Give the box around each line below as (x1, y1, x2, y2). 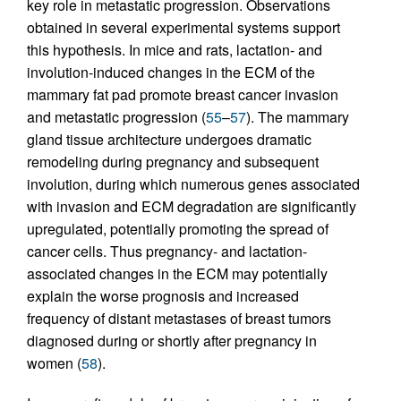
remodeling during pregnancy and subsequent (27, 151, 319, 173)
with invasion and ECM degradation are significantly (27, 196, 356, 218)
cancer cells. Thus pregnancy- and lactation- (27, 241, 307, 262)
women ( (27, 353, 81, 374)
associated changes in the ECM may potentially (27, 263, 328, 285)
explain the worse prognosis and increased (27, 286, 299, 307)
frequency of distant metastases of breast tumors (27, 308, 331, 329)
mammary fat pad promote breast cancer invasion (27, 84, 338, 106)
